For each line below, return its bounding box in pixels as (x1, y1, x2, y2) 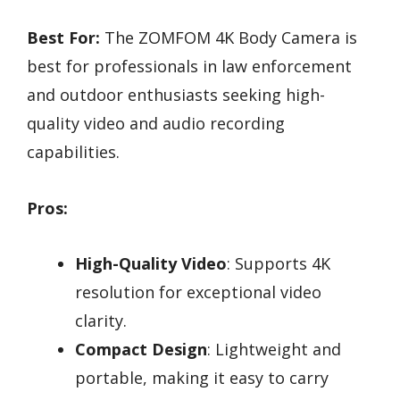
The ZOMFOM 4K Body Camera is (100, 27, 357, 48)
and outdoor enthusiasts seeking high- (27, 84, 325, 105)
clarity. (75, 310, 127, 332)
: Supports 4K (227, 253, 330, 275)
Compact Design (75, 338, 207, 361)
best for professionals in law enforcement (27, 55, 352, 77)
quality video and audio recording (27, 112, 285, 134)
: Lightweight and (207, 338, 341, 361)
